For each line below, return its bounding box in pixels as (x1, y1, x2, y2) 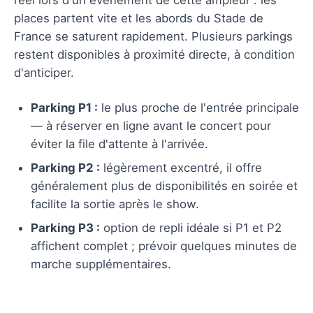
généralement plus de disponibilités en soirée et (31, 178, 298, 193)
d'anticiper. (14, 65, 74, 80)
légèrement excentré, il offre (100, 160, 262, 175)
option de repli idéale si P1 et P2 (100, 220, 282, 235)
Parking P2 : (31, 160, 100, 175)
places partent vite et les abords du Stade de (14, 10, 263, 25)
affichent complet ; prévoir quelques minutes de (31, 238, 297, 253)
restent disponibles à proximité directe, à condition (14, 47, 295, 61)
